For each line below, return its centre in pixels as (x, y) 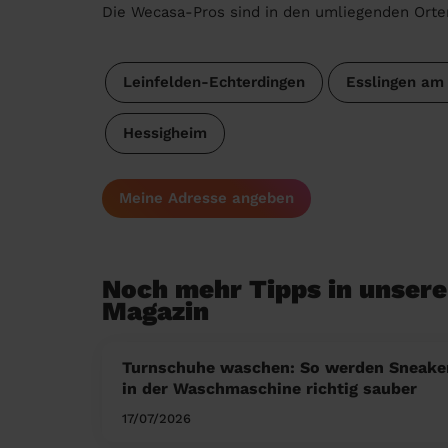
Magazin (155, 310)
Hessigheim (164, 132)
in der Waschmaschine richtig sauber (269, 388)
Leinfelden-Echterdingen (213, 81)
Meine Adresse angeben (206, 197)
